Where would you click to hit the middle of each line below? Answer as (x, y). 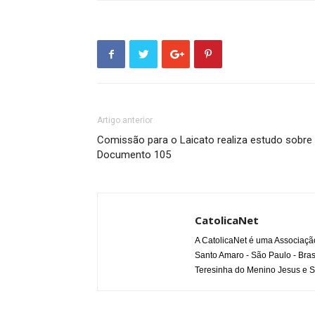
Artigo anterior (125, 120)
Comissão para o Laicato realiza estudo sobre (205, 140)
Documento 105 (134, 155)
